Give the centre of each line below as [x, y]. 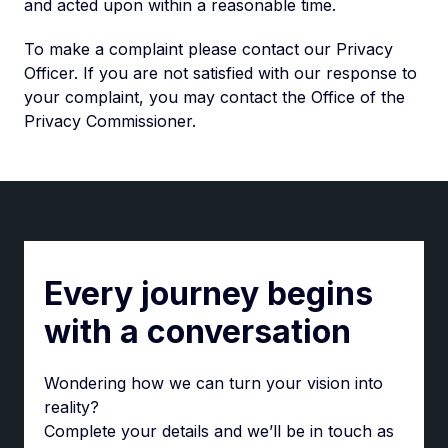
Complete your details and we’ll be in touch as [219, 431]
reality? [71, 407]
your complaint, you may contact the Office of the [214, 97]
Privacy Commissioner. [110, 121]
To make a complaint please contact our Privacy [208, 49]
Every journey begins [208, 293]
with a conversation [197, 331]
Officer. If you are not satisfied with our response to [220, 73]
